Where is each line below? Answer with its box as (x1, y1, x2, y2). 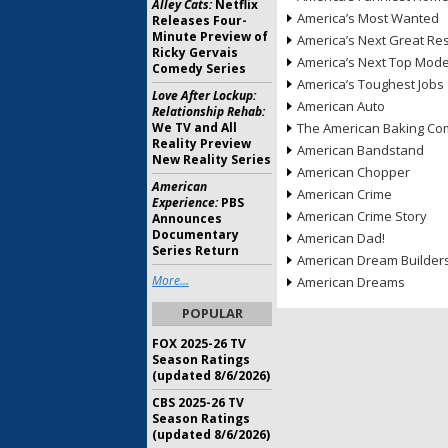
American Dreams (297, 273, 405, 291)
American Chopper (297, 163, 410, 181)
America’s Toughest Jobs (297, 75, 444, 93)
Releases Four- (152, 12, 247, 29)
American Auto (297, 97, 385, 115)
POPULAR (181, 304, 243, 322)
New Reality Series (152, 151, 271, 168)
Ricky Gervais (152, 44, 238, 61)
